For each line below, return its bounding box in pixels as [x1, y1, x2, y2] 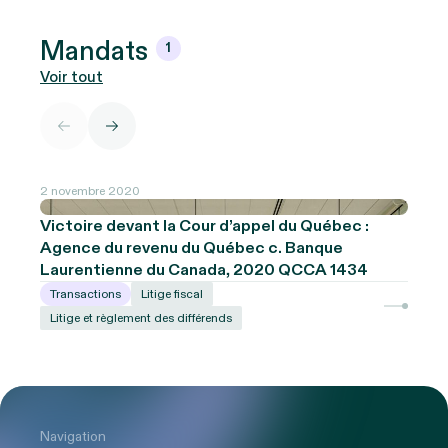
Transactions [50, 285, 122, 302]
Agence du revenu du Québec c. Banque [40, 236, 344, 259]
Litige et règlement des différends [50, 309, 233, 326]
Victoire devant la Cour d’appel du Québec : [40, 214, 370, 237]
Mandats [40, 34, 148, 71]
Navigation [40, 426, 106, 446]
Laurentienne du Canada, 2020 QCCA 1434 [40, 258, 369, 281]
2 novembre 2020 [40, 182, 141, 199]
